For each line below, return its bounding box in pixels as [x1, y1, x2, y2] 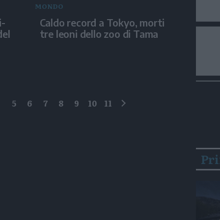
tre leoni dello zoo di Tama [39, 27, 159, 40]
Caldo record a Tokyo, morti [39, 16, 165, 28]
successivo [124, 105, 170, 117]
